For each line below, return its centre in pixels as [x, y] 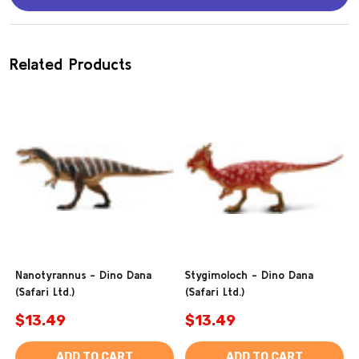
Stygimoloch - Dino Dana [249, 275]
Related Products [71, 64]
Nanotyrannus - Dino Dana [83, 275]
